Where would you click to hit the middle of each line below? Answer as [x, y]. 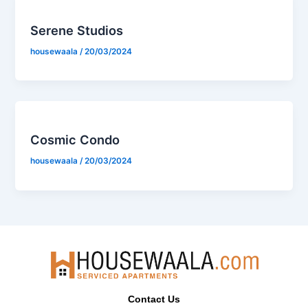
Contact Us [154, 299]
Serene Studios [77, 30]
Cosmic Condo [75, 140]
